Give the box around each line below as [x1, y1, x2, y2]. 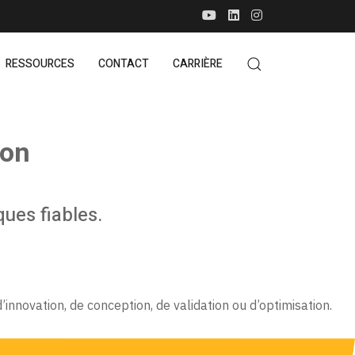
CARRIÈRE [173, 55, 223, 72]
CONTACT [98, 55, 149, 72]
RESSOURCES [6, 55, 74, 72]
